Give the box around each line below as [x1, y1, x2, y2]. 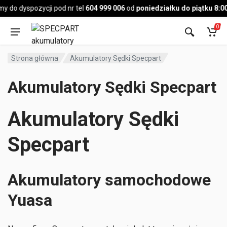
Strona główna [11, 54, 58, 62]
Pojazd [24, 2, 49, 11]
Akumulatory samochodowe [8, 170, 211, 190]
